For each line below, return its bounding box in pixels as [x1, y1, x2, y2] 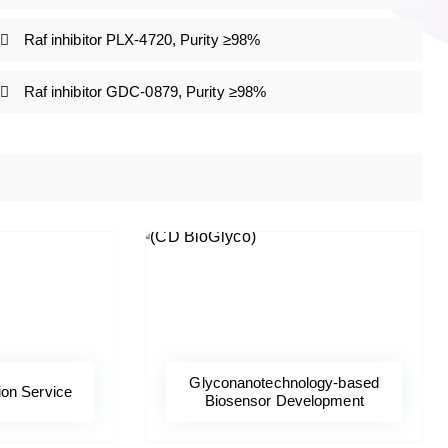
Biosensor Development [204, 392, 364, 410]
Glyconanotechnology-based [189, 374, 379, 392]
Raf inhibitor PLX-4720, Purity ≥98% [23, 31, 261, 49]
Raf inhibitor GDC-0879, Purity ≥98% [23, 83, 267, 101]
